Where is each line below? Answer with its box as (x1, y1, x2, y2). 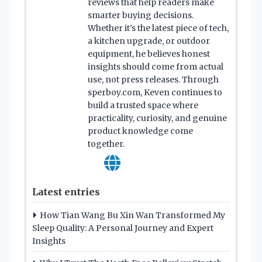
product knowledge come (88, 126, 193, 137)
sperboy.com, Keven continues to (88, 87, 222, 98)
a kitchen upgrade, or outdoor (88, 36, 210, 47)
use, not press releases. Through (88, 74, 219, 85)
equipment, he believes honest (88, 49, 210, 60)
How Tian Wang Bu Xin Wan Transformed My (40, 210, 225, 221)
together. (88, 139, 125, 150)
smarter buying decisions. (88, 10, 194, 21)
